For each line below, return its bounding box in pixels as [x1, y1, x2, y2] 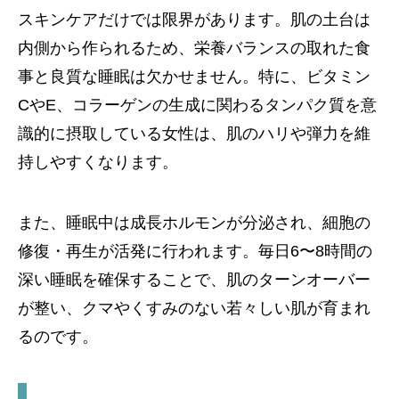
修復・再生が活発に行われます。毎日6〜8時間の [18, 242, 372, 261]
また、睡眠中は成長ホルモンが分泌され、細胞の [18, 214, 370, 232]
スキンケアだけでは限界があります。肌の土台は [18, 11, 370, 29]
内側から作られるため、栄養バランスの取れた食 [18, 39, 370, 58]
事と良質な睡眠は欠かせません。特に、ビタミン [18, 68, 370, 86]
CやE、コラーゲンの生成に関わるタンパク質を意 [18, 96, 377, 115]
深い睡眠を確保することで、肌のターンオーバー [18, 271, 370, 289]
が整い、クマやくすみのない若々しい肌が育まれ [18, 299, 370, 318]
